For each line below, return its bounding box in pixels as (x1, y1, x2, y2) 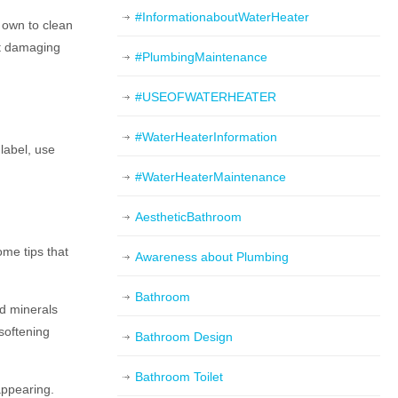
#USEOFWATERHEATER (135, 90, 276, 104)
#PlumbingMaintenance (135, 50, 267, 64)
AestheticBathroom (135, 210, 242, 224)
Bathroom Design (135, 330, 233, 344)
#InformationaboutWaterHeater (135, 10, 309, 24)
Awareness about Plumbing (135, 250, 289, 264)
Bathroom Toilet (135, 370, 223, 384)
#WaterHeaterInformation (135, 130, 277, 144)
